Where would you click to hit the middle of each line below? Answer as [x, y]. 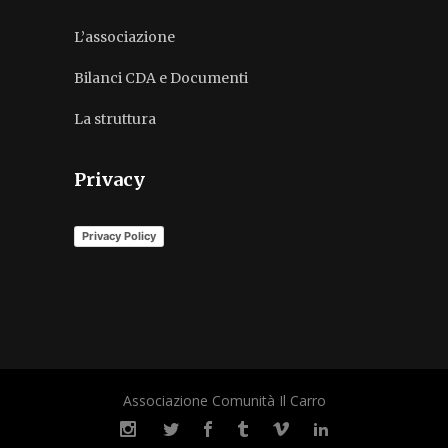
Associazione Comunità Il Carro [224, 400]
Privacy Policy [119, 235]
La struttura [115, 119]
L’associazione [124, 37]
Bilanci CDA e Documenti [161, 78]
